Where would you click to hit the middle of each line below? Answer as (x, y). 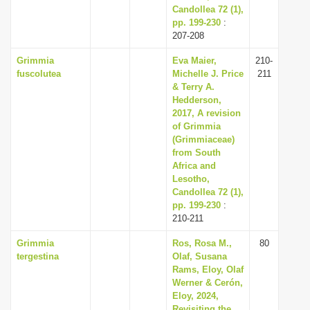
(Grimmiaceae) (203, 139)
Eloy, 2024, (195, 296)
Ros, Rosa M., (202, 243)
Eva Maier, (194, 61)
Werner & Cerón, (208, 283)
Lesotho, (191, 179)
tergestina (38, 256)
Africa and (194, 166)
